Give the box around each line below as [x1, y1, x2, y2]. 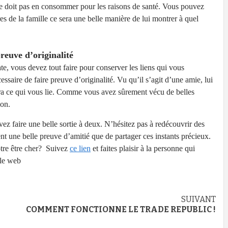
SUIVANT [181, 194, 216, 205]
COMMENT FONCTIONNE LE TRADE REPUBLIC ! [26, 205, 216, 215]
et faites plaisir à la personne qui [91, 144, 195, 153]
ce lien [70, 144, 91, 153]
